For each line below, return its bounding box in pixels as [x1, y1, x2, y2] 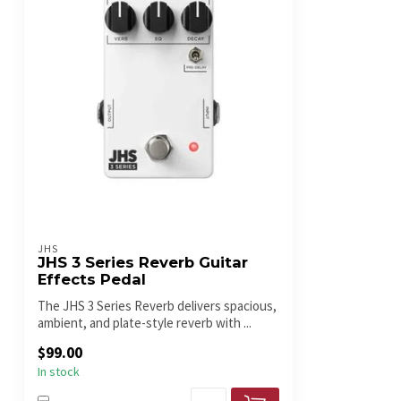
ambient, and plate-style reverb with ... [38, 314, 252, 332]
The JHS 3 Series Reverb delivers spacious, [38, 297, 277, 315]
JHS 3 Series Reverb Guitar [38, 253, 248, 272]
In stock [38, 363, 80, 380]
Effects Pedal [38, 270, 146, 289]
